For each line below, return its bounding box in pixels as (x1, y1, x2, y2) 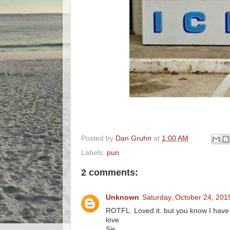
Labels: (81, 148, 107, 157)
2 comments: (81, 167, 138, 178)
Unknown (106, 194, 139, 202)
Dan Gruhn (116, 135, 151, 143)
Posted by (81, 135, 116, 143)
